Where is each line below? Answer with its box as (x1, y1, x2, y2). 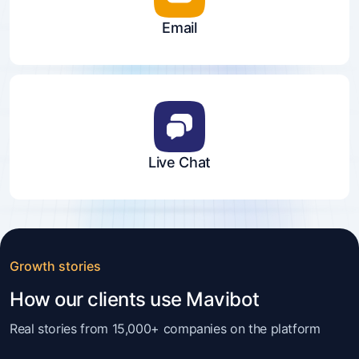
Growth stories (10, 258, 101, 274)
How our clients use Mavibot (10, 288, 260, 311)
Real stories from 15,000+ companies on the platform (10, 321, 321, 337)
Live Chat (148, 154, 211, 171)
